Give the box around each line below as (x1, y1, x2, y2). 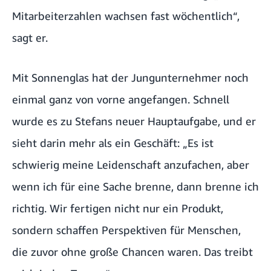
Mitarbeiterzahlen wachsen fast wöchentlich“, (12, 9, 240, 23)
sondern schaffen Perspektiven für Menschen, (12, 223, 241, 237)
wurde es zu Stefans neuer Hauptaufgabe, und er (12, 114, 256, 128)
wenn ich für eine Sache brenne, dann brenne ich (12, 180, 259, 194)
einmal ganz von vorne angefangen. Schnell (12, 93, 229, 106)
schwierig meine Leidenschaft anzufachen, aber (12, 158, 249, 172)
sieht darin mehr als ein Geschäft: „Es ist (12, 136, 214, 150)
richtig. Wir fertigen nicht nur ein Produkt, (12, 201, 223, 215)
